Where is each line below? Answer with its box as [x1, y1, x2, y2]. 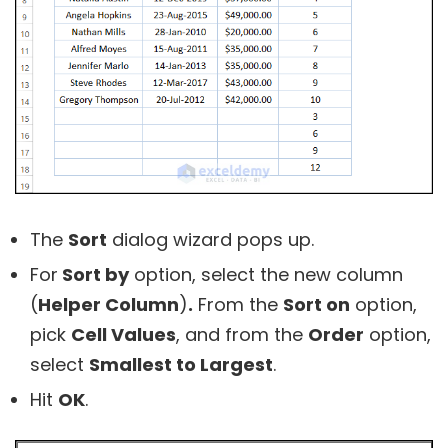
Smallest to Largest [89, 351, 273, 377]
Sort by [58, 261, 129, 287]
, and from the [176, 321, 308, 347]
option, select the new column [129, 261, 403, 287]
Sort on [283, 291, 350, 317]
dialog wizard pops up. [107, 226, 314, 252]
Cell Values [71, 321, 176, 347]
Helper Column [38, 291, 179, 317]
